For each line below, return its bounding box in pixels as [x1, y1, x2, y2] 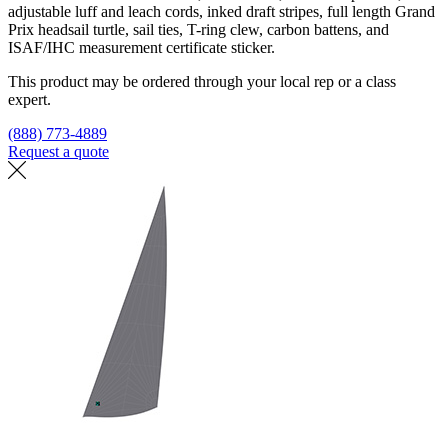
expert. [8, 90, 51, 108]
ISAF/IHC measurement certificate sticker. [8, 38, 275, 56]
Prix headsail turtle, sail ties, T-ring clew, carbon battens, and [8, 20, 389, 38]
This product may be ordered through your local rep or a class [8, 72, 396, 90]
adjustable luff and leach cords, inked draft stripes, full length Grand [8, 2, 435, 20]
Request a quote [8, 142, 109, 160]
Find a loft [113, 142, 178, 160]
